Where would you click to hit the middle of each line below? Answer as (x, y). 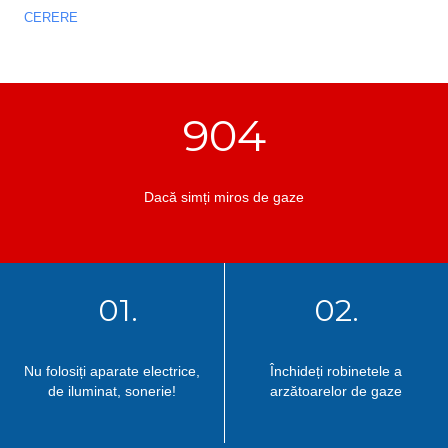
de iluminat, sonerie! (112, 391)
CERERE (51, 17)
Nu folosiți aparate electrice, (112, 371)
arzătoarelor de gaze (336, 391)
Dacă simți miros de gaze (224, 197)
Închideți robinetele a (336, 371)
